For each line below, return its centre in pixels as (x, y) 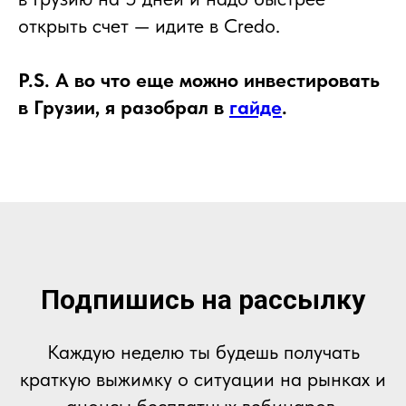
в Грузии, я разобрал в (124, 107)
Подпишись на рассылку (203, 300)
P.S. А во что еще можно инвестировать (199, 80)
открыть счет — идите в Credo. (149, 26)
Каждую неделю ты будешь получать (203, 352)
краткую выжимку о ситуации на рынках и (203, 379)
